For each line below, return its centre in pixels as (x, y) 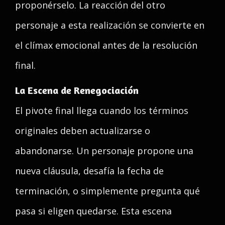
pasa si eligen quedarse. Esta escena (93, 211)
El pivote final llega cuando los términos (102, 110)
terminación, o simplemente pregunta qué (107, 191)
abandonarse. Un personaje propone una (104, 151)
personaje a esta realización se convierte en (110, 25)
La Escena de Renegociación (77, 90)
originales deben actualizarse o (83, 131)
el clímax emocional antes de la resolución (106, 45)
